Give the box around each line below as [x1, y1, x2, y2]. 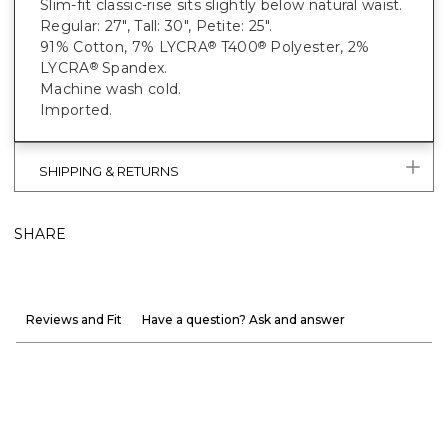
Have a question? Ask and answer [142, 311, 345, 327]
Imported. [40, 100, 113, 119]
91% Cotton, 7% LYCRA [40, 37, 208, 56]
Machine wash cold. [40, 79, 182, 98]
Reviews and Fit [26, 311, 122, 327]
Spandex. [97, 58, 168, 77]
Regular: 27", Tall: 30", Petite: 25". [40, 16, 273, 35]
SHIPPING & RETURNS [39, 162, 179, 179]
